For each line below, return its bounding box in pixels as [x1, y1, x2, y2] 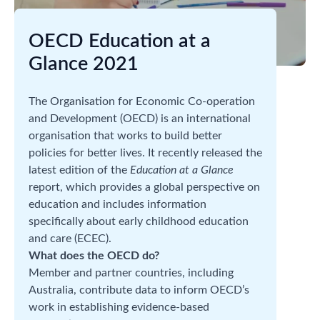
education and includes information [29, 199, 206, 210]
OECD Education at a [29, 31, 211, 51]
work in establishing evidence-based [29, 301, 209, 313]
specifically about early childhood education [29, 216, 249, 227]
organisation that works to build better [29, 130, 222, 141]
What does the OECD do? [29, 250, 159, 261]
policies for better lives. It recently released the [29, 147, 262, 159]
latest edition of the [29, 164, 130, 176]
